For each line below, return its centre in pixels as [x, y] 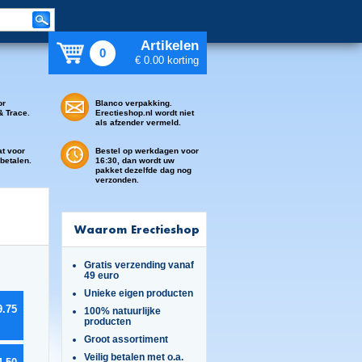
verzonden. [117, 180]
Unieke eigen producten [138, 293]
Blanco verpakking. [134, 103]
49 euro [101, 275]
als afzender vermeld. [138, 122]
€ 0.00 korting [167, 60]
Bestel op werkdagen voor [147, 151]
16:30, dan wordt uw [135, 160]
